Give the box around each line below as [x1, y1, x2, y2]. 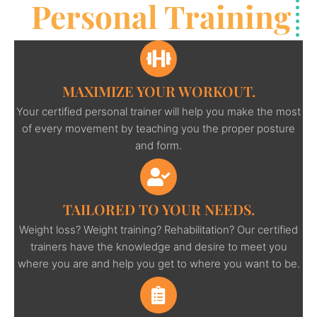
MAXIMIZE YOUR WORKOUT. [62, 81, 255, 100]
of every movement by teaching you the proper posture [22, 121, 295, 135]
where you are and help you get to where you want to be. [17, 256, 300, 270]
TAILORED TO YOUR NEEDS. [62, 199, 255, 219]
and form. [135, 138, 182, 152]
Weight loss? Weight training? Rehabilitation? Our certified [19, 222, 298, 236]
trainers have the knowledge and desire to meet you [30, 239, 287, 253]
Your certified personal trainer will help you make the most [16, 104, 301, 118]
